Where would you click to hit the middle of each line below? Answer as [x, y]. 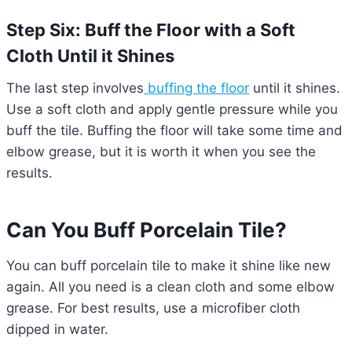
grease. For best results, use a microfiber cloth [153, 308]
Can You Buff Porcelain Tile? [147, 230]
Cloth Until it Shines [90, 56]
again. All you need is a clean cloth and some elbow [170, 287]
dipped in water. [57, 330]
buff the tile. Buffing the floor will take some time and [174, 131]
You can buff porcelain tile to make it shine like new [169, 266]
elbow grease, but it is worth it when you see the [161, 152]
